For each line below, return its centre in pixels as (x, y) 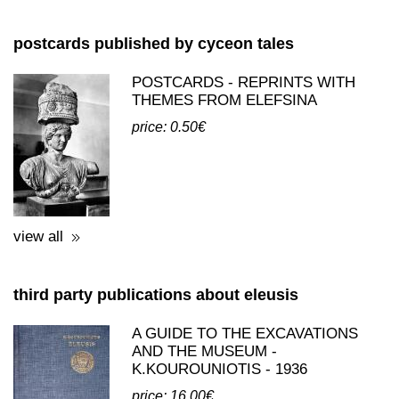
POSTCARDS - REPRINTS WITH (244, 159)
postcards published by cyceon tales (154, 120)
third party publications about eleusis (156, 371)
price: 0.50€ (169, 204)
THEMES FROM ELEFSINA (224, 177)
